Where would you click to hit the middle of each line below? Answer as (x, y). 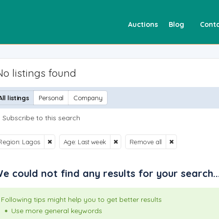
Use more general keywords (57, 211)
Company (88, 98)
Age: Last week (85, 142)
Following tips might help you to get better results (81, 199)
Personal (51, 98)
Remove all (145, 142)
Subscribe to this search (41, 118)
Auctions (143, 24)
